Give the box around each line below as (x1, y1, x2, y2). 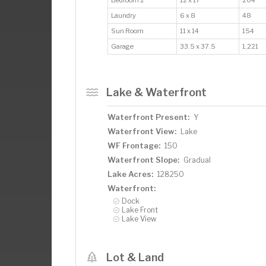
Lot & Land (106, 250, 164, 264)
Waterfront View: (107, 126, 176, 136)
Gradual (183, 155, 211, 164)
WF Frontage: (107, 140, 160, 150)
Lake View (122, 214, 157, 223)
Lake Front (122, 205, 158, 214)
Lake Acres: (107, 169, 153, 179)
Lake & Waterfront (106, 85, 207, 99)
